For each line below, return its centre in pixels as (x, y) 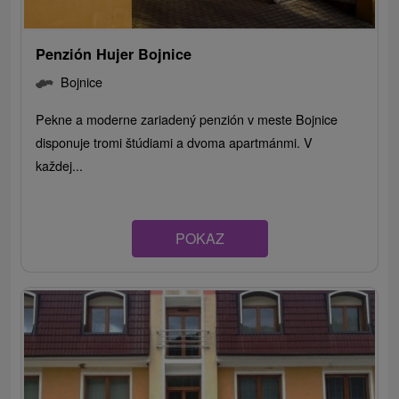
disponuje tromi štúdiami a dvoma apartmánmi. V (175, 142)
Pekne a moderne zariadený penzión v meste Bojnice (187, 118)
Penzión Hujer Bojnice (114, 53)
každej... (60, 165)
